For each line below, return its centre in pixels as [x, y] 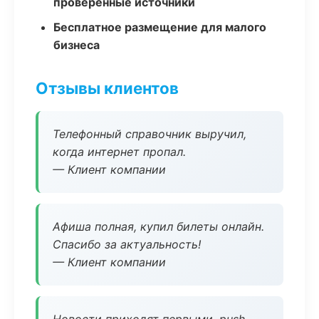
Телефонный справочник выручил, [150, 134]
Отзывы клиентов [107, 88]
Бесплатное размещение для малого [160, 27]
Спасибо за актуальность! [127, 244]
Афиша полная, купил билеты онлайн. [158, 226]
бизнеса [77, 45]
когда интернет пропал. [119, 152]
